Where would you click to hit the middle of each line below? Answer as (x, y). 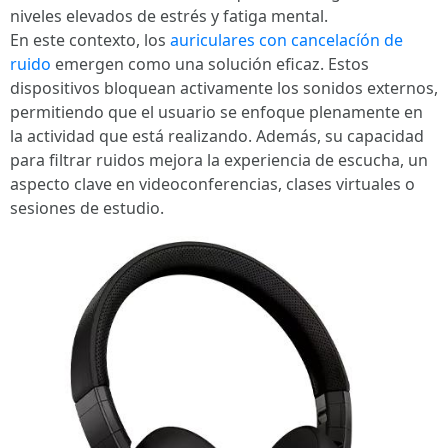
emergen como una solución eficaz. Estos (210, 64)
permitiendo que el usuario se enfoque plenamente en (216, 112)
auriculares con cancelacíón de (286, 40)
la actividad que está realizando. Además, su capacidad (217, 136)
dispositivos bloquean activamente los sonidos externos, (224, 88)
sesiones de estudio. (87, 208)
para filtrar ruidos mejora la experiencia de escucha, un (219, 160)
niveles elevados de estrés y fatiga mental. (169, 16)
